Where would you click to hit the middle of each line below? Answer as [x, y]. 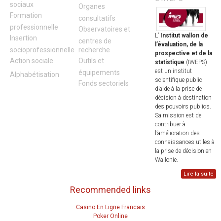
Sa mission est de [178, 115]
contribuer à [170, 124]
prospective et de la [183, 53]
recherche [94, 50]
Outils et [92, 61]
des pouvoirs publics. [183, 106]
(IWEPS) [196, 62]
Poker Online [110, 216]
